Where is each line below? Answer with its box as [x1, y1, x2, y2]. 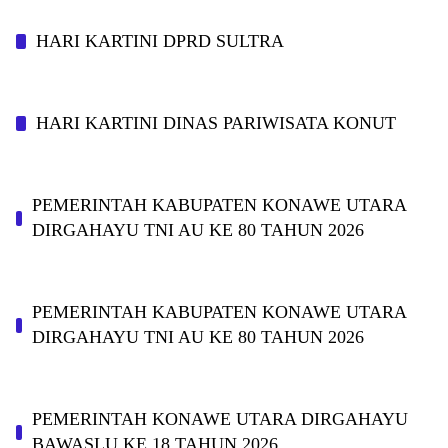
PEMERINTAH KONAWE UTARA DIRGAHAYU [32, 409, 409, 429]
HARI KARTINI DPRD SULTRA [36, 31, 284, 51]
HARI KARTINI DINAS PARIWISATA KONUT [36, 113, 396, 133]
